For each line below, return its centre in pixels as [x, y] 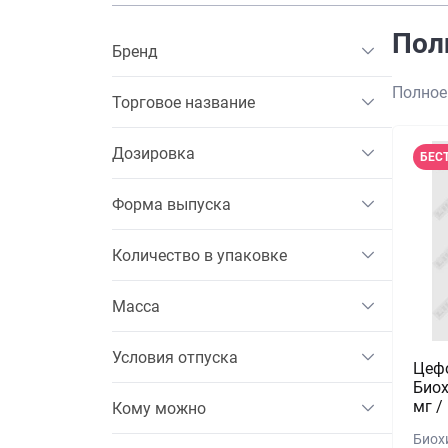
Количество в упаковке [199, 255]
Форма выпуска [171, 204]
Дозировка [153, 153]
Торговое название [183, 102]
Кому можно [159, 408]
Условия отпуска [175, 357]
